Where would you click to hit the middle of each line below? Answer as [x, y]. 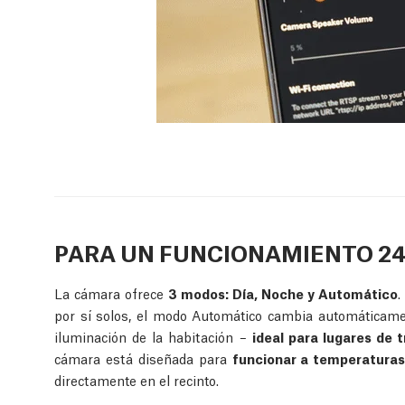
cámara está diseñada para [143, 358]
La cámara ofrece [111, 292]
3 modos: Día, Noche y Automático [283, 292]
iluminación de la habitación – [153, 336]
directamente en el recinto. [137, 379]
